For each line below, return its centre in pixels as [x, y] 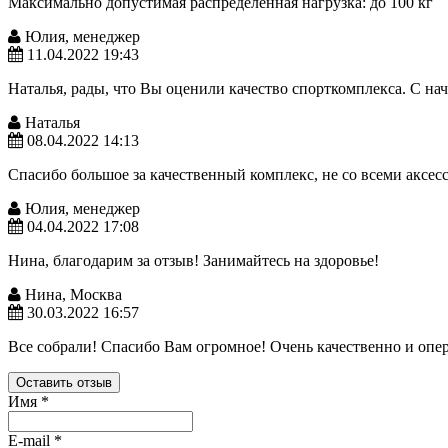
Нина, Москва [71, 295]
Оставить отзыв [64, 383]
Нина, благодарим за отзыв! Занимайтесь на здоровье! [193, 261]
